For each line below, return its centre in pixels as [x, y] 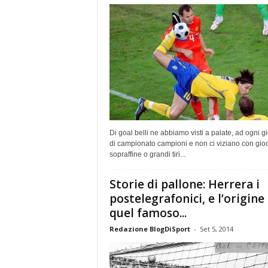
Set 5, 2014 [216, 229]
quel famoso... [148, 213]
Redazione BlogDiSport [150, 229]
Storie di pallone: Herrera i [184, 184]
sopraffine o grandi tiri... [147, 154]
